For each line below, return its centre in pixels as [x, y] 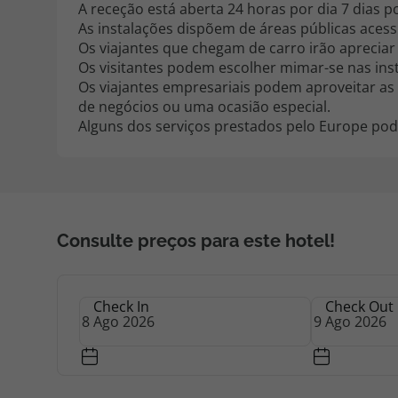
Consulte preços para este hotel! [196, 241]
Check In [121, 306]
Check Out [359, 306]
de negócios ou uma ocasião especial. [204, 107]
